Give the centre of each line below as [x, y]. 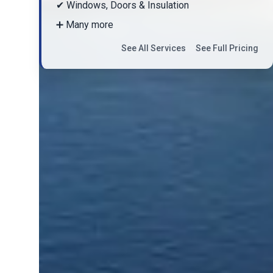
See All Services [154, 48]
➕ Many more [85, 24]
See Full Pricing [227, 48]
